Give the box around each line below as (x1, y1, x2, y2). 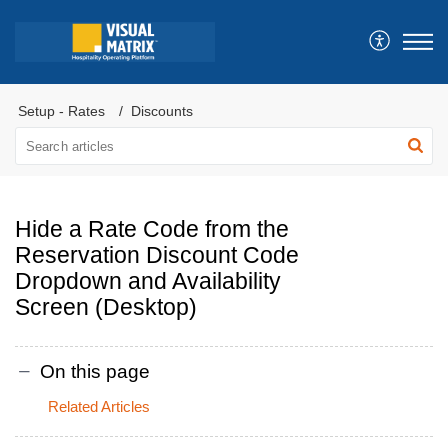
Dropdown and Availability (15, 268, 281, 294)
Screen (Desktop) (15, 294, 197, 320)
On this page (40, 360, 150, 382)
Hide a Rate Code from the (15, 216, 289, 242)
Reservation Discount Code (15, 242, 299, 268)
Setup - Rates (18, 103, 105, 119)
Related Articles (48, 397, 150, 415)
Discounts (131, 103, 193, 119)
